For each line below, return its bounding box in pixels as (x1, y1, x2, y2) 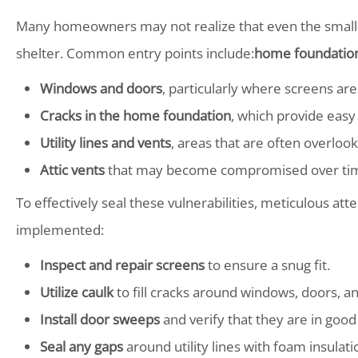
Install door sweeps (40, 310, 160, 328)
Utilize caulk (40, 283, 113, 301)
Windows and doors (40, 79, 162, 97)
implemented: (16, 221, 104, 239)
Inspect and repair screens (40, 256, 205, 274)
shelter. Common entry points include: (16, 44, 254, 62)
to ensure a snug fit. (205, 256, 330, 274)
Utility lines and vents (40, 133, 171, 152)
